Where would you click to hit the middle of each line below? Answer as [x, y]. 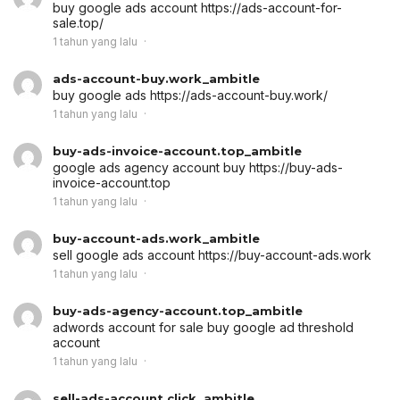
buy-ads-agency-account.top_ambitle [178, 310]
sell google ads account [125, 254]
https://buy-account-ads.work [285, 254]
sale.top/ [78, 22]
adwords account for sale [130, 327]
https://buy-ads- [296, 167]
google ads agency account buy [151, 167]
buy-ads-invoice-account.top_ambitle [177, 150]
